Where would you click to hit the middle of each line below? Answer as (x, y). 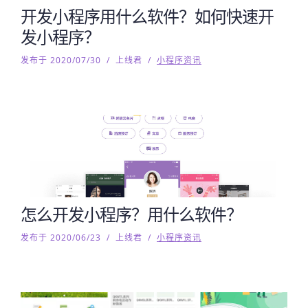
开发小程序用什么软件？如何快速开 (147, 16)
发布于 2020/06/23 (61, 238)
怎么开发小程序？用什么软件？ (131, 214)
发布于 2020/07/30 (61, 60)
